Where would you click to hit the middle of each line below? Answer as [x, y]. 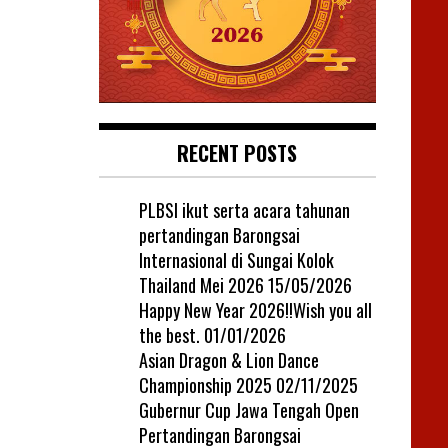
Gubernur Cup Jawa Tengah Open [248, 409]
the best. [169, 334]
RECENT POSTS [237, 152]
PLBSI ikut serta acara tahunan [244, 209]
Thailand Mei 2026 [201, 284]
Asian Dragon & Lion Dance [228, 359]
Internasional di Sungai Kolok [236, 259]
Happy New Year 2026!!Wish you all [255, 309]
